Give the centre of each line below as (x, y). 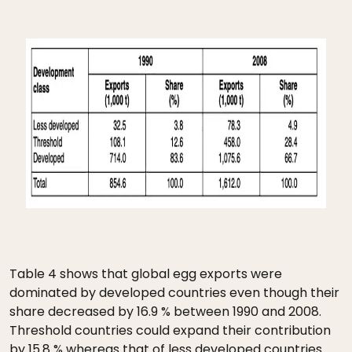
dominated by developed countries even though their (174, 293)
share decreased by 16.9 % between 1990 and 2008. (165, 312)
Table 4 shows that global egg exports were (146, 274)
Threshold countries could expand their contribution (170, 330)
